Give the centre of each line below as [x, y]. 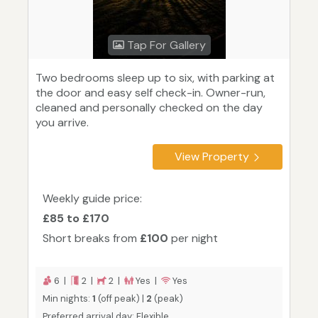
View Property [212, 157]
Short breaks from [91, 238]
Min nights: [67, 299]
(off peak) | [121, 299]
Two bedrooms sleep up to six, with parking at [155, 78]
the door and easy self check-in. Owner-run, [150, 93]
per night [193, 238]
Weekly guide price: [92, 199]
